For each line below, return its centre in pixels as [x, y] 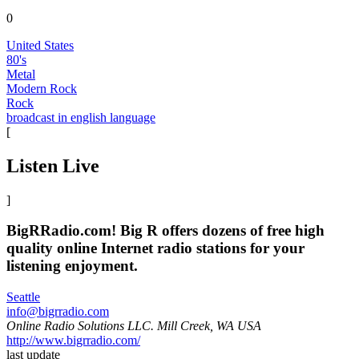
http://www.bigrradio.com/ [73, 341]
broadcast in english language [81, 117]
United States [40, 45]
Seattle [23, 297]
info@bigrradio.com [58, 312]
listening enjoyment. [72, 266]
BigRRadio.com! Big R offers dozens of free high [165, 231]
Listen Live [53, 165]
